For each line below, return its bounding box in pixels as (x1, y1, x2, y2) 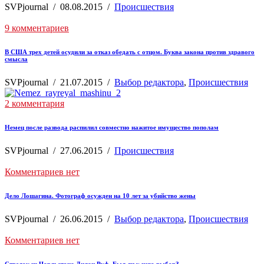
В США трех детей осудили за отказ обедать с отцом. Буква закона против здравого (5, 48, 255, 55)
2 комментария (5, 98, 64, 108)
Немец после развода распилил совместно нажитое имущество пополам (5, 123, 219, 131)
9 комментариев (5, 23, 69, 34)
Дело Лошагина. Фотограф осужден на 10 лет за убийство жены (5, 192, 196, 199)
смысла (5, 55, 28, 62)
